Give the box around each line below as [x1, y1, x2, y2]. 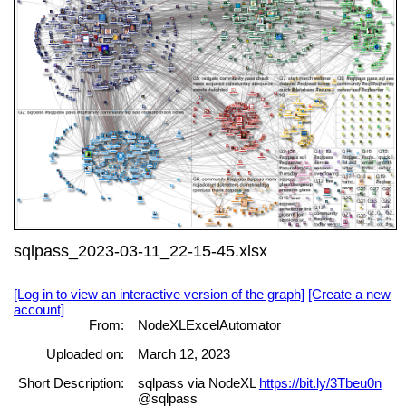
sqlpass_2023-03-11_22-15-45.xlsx [14, 241, 267, 261]
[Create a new [308, 285, 391, 302]
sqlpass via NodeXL [137, 375, 259, 391]
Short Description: [17, 375, 124, 391]
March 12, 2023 [137, 346, 230, 362]
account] [14, 301, 64, 317]
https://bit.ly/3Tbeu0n [258, 375, 382, 391]
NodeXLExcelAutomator [137, 316, 281, 333]
